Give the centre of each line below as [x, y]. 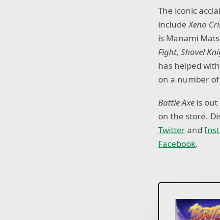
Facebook [177, 144]
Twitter [172, 130]
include [174, 24]
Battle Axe [177, 103]
